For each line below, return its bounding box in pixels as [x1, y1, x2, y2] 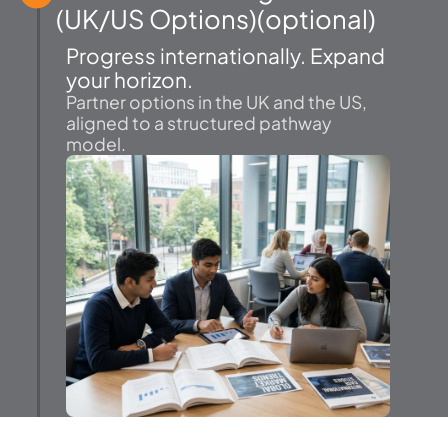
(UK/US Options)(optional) [56, 2, 376, 36]
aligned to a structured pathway [66, 112, 331, 135]
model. [66, 133, 126, 156]
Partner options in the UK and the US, [66, 91, 367, 114]
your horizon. [66, 66, 193, 94]
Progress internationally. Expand [66, 42, 385, 70]
